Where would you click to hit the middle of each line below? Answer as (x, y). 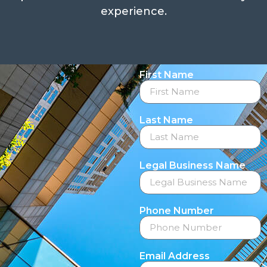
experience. (133, 11)
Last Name (166, 120)
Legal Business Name (193, 165)
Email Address (175, 256)
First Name (167, 74)
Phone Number (177, 210)
